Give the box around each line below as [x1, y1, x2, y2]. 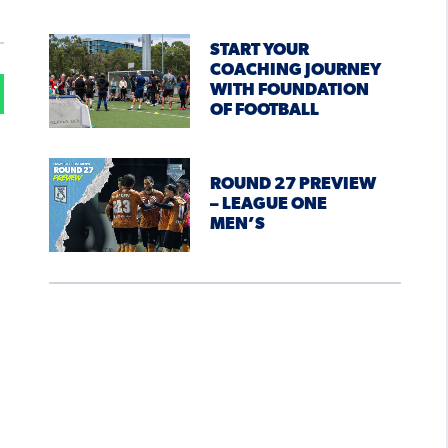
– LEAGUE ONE [209, 196, 327, 214]
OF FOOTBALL [209, 102, 319, 120]
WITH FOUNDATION [209, 82, 369, 100]
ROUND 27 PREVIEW [209, 176, 376, 194]
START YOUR [209, 42, 309, 60]
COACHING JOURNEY [209, 62, 381, 80]
